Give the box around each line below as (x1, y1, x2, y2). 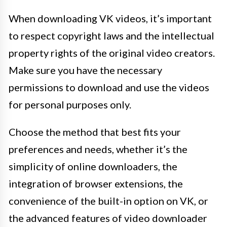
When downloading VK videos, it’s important (9, 12, 212, 25)
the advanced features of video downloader (9, 212, 207, 224)
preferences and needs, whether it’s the (9, 143, 187, 156)
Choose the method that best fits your (9, 126, 181, 138)
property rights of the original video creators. (9, 47, 215, 59)
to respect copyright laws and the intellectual (9, 29, 214, 42)
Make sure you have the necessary (9, 64, 162, 77)
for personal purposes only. (9, 98, 131, 111)
